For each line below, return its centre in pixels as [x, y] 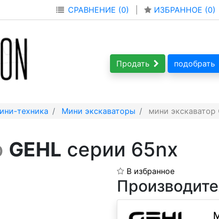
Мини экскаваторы [99, 111]
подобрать [195, 64]
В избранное [151, 171]
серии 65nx [120, 149]
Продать [133, 64]
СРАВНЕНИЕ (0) [99, 10]
